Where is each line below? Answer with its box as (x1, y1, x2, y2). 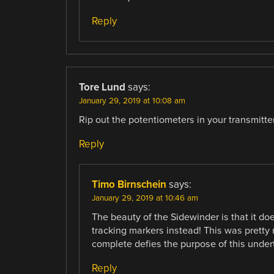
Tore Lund (78, 81, 125, 94)
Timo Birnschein (91, 178, 166, 191)
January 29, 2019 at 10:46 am (91, 193, 198, 204)
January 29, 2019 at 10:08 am (78, 96, 185, 106)
